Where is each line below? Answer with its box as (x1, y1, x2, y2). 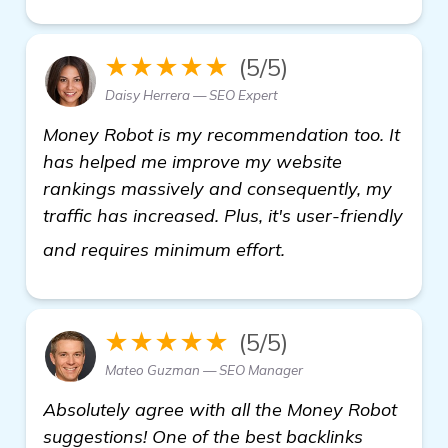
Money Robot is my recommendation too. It (43, 122, 400, 146)
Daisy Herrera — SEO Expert (105, 86, 278, 103)
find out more (290, 230, 401, 254)
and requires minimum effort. (43, 237, 290, 261)
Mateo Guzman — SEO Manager (105, 361, 303, 378)
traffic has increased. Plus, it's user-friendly (43, 203, 403, 227)
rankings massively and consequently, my (43, 176, 392, 200)
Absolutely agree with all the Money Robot (43, 397, 397, 421)
